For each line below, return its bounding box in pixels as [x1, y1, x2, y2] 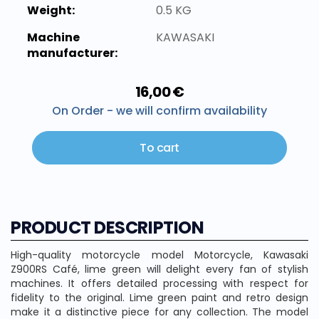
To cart [140, 139, 179, 156]
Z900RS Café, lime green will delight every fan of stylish [11, 261, 308, 276]
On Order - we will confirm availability [52, 102, 267, 119]
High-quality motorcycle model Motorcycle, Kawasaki [11, 247, 308, 262]
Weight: [27, 1, 75, 19]
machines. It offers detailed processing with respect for [11, 276, 308, 291]
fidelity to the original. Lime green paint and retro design [11, 290, 308, 305]
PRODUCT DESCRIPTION [11, 215, 204, 239]
